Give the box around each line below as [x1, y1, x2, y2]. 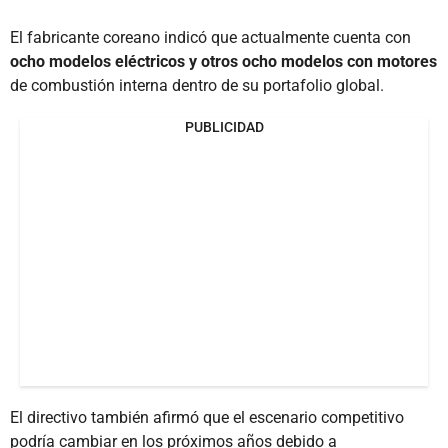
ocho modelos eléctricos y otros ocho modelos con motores [10, 52, 437, 72]
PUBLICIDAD [184, 119, 264, 136]
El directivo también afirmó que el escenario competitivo [10, 408, 404, 428]
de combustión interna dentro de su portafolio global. [10, 76, 384, 96]
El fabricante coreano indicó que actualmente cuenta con [10, 28, 411, 48]
